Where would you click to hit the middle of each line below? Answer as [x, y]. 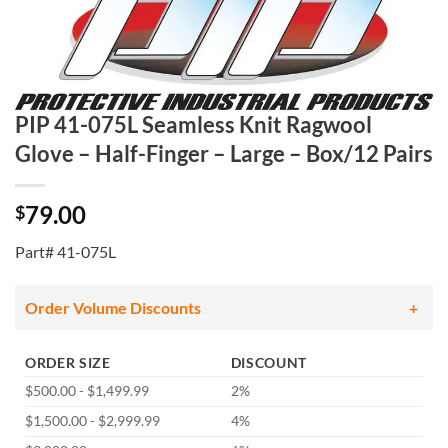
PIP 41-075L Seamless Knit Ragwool [193, 125]
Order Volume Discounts [113, 308]
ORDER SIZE [68, 363]
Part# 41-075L [65, 252]
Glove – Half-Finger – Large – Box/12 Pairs [224, 154]
